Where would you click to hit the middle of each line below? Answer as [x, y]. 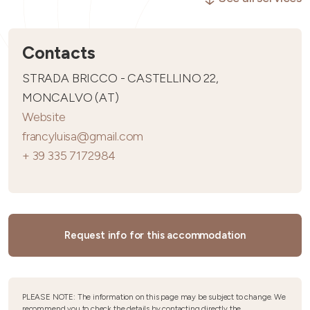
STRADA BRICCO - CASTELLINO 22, [120, 78]
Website [44, 117]
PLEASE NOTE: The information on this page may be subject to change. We [154, 297]
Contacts [59, 53]
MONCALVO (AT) [71, 97]
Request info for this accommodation [155, 235]
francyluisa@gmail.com [83, 136]
